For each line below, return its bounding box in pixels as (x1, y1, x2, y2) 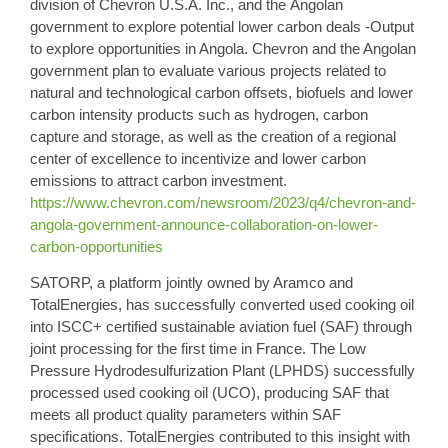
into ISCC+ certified (30, 317, 161, 335)
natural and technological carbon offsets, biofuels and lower (30, 83, 413, 101)
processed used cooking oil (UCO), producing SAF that (30, 383, 389, 401)
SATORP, (30, 273, 93, 291)
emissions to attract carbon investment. (30, 171, 287, 189)
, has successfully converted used (118, 295, 345, 313)
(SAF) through (316, 317, 412, 335)
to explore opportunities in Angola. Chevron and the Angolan (30, 39, 416, 57)
